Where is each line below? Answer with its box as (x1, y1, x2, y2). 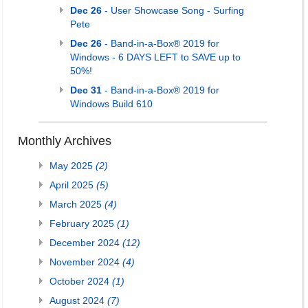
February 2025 (49, 218, 117, 229)
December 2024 (49, 237, 122, 248)
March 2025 (49, 199, 104, 210)
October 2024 (49, 276, 112, 287)
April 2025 (49, 179, 96, 190)
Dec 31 (70, 85, 102, 96)
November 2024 (49, 256, 122, 267)
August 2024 (49, 295, 107, 306)
